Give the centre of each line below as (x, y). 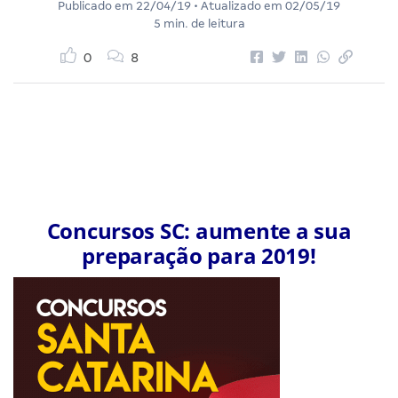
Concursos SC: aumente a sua (199, 230)
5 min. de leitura (199, 23)
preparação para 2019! (199, 255)
